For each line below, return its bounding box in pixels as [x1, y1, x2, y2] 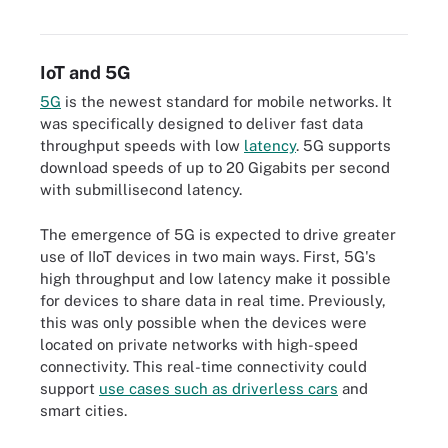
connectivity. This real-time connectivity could [40, 357, 367, 375]
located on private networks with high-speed [40, 335, 358, 353]
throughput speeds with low [40, 137, 244, 154]
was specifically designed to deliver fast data [40, 115, 363, 132]
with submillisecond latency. [40, 181, 242, 198]
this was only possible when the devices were [40, 313, 367, 331]
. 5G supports [296, 137, 391, 154]
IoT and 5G [40, 62, 131, 83]
